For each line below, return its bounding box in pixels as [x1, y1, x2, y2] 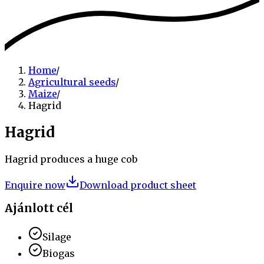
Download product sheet [80, 179, 196, 191]
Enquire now [5, 179, 65, 191]
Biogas [42, 247, 75, 260]
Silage [42, 231, 71, 243]
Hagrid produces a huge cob [5, 153, 137, 165]
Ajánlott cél [5, 202, 73, 216]
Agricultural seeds [28, 75, 115, 88]
